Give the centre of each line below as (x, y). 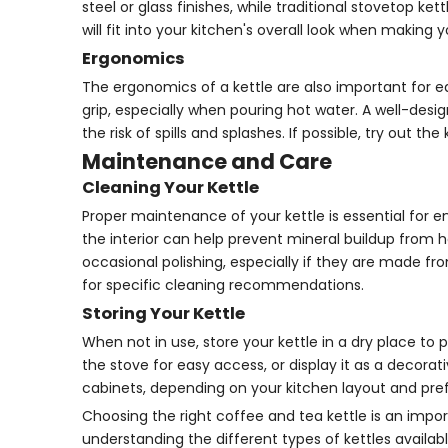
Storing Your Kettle (163, 313)
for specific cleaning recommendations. (223, 285)
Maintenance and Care (207, 161)
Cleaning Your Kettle (170, 187)
